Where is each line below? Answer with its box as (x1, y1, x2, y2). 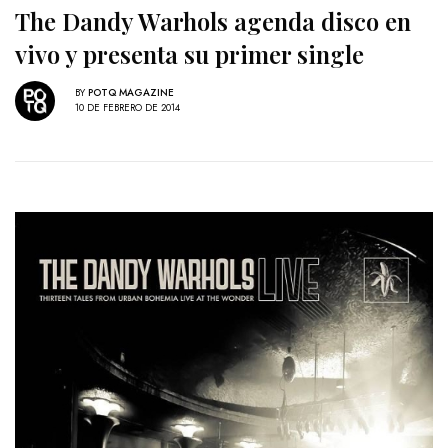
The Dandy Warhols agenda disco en (15, 4, 411, 37)
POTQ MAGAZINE (88, 85, 174, 101)
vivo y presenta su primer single (15, 37, 364, 70)
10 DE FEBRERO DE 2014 (75, 100, 180, 116)
